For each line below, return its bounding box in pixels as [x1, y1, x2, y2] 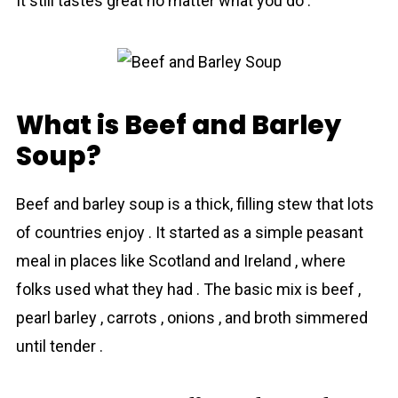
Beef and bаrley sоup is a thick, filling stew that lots [15, 195, 374, 213]
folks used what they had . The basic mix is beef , [15, 280, 361, 298]
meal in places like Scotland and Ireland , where [15, 251, 346, 270]
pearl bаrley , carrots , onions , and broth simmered [15, 308, 368, 327]
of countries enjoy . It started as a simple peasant [15, 223, 363, 242]
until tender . [15, 337, 103, 355]
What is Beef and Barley [15, 107, 341, 143]
